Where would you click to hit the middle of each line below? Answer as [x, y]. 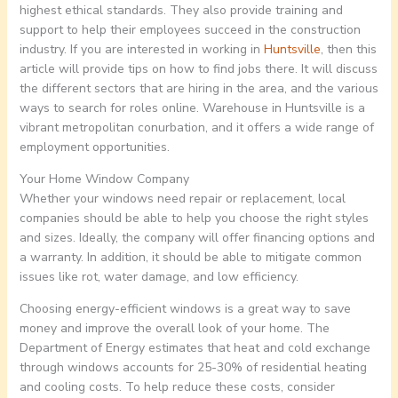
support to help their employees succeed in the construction [190, 30]
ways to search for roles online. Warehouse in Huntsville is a [192, 108]
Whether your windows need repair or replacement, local [182, 199]
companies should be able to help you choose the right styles [194, 219]
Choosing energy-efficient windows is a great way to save [185, 309]
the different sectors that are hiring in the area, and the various [199, 89]
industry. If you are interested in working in [141, 50]
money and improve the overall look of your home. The [174, 329]
